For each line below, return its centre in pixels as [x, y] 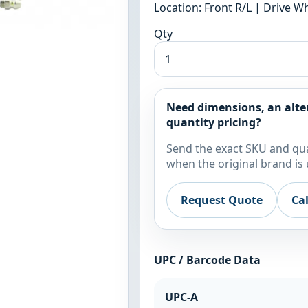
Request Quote [222, 200]
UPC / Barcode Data [207, 260]
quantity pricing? [214, 122]
